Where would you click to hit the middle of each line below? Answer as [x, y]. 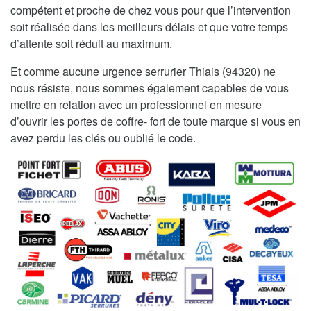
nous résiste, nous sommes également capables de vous [150, 87]
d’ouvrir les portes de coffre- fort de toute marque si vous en [155, 121]
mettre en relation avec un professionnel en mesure [136, 104]
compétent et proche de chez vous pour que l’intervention [151, 10]
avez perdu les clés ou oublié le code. [103, 137]
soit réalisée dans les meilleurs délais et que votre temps [149, 26]
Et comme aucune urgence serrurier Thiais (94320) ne [143, 71]
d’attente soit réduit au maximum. [91, 43]
